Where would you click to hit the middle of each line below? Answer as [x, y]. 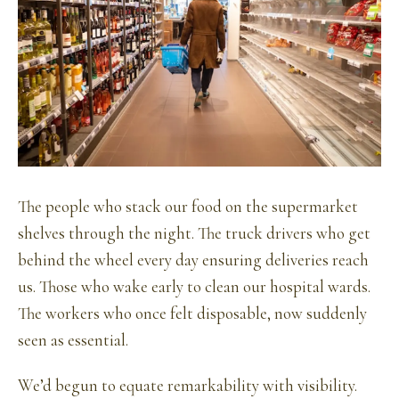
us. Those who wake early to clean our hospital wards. [194, 287]
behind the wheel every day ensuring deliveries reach [193, 261]
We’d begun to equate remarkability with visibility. [187, 385]
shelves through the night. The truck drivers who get [194, 234]
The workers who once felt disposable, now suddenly [192, 314]
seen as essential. [73, 341]
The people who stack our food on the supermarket [188, 207]
